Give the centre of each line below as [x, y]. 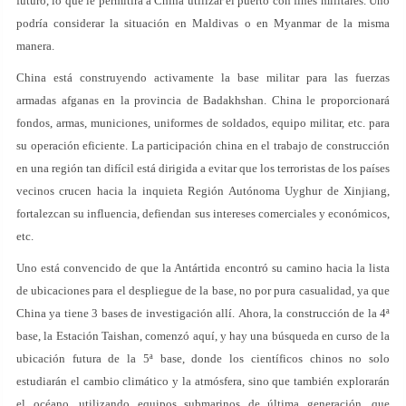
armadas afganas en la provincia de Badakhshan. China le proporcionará [203, 100]
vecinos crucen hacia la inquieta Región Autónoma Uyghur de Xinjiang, [203, 191]
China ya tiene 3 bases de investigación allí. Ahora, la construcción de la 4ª [203, 313]
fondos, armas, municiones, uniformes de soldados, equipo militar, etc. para [203, 123]
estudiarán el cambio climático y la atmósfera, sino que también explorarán [203, 381]
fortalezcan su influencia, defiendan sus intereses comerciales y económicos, [203, 213]
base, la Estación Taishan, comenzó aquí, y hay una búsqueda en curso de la [203, 336]
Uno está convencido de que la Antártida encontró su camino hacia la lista [203, 268]
